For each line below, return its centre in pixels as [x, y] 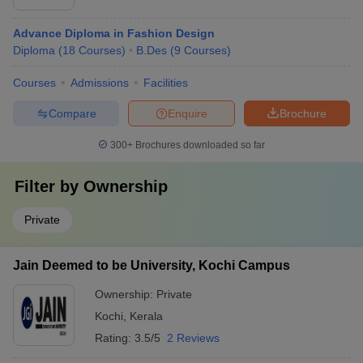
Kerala [146, 316]
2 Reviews [193, 338]
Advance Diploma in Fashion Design [114, 33]
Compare [72, 113]
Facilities [166, 83]
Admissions [100, 83]
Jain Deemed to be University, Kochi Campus [152, 265]
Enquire [188, 113]
